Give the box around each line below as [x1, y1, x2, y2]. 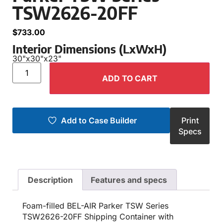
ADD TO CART [102, 73, 158, 83]
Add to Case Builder [60, 115, 137, 125]
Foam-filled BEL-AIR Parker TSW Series [22, 201, 168, 211]
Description [28, 174, 73, 185]
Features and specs [90, 174, 167, 185]
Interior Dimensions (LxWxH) [12, 41, 166, 56]
